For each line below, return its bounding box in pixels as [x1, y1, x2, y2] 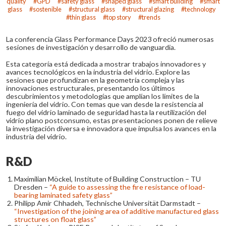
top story [106, 13, 131, 21]
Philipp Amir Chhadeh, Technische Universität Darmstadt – [14, 198, 201, 207]
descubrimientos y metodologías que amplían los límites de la [6, 91, 199, 100]
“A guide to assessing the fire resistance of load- [49, 182, 205, 191]
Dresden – [14, 182, 49, 191]
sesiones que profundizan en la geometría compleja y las [6, 75, 185, 84]
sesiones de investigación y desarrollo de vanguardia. [6, 42, 176, 51]
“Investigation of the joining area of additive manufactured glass [14, 206, 219, 215]
